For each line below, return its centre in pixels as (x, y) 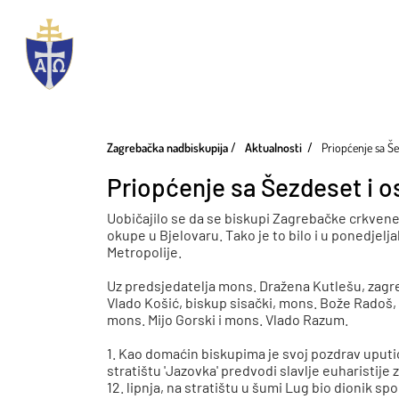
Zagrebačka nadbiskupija (168, 147)
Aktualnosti (274, 147)
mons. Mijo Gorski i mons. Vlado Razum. (228, 319)
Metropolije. (145, 251)
